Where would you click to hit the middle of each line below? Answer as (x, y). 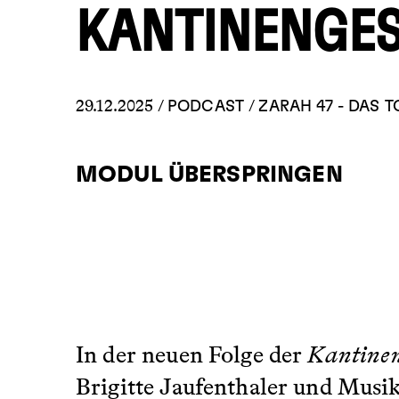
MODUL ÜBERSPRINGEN (209, 175)
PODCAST (208, 107)
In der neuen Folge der (192, 355)
